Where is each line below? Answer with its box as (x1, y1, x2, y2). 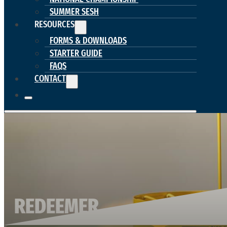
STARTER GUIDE (50, 47, 102, 59)
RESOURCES (34, 18, 74, 30)
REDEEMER (14, 193, 99, 219)
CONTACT (34, 72, 66, 84)
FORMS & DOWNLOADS (50, 34, 127, 46)
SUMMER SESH (50, 6, 99, 17)
